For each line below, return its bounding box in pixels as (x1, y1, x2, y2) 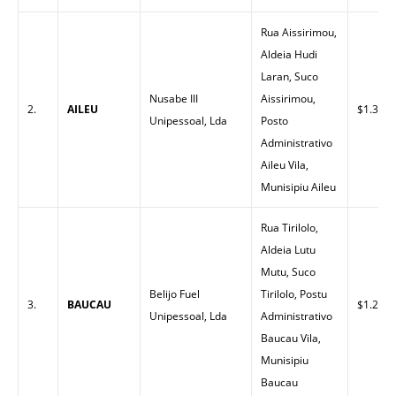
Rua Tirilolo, (261, 220, 318, 235)
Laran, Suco (261, 69, 318, 84)
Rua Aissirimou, (261, 25, 337, 40)
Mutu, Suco (261, 264, 316, 279)
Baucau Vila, (261, 331, 321, 346)
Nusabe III (149, 91, 198, 106)
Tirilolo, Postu (261, 286, 327, 301)
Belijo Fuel (149, 286, 200, 301)
